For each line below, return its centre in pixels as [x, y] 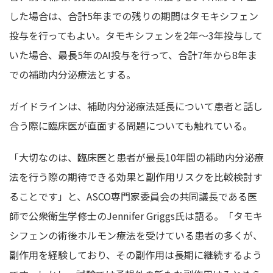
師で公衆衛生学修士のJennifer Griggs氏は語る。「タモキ [136, 215]
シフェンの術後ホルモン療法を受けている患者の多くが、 [136, 235]
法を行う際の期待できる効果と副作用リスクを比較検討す [136, 176]
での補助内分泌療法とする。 [73, 74]
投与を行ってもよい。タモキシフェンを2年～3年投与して [136, 35]
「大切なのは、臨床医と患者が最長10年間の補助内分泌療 [136, 157]
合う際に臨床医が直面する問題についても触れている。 [131, 125]
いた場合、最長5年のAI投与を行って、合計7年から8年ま [133, 55]
